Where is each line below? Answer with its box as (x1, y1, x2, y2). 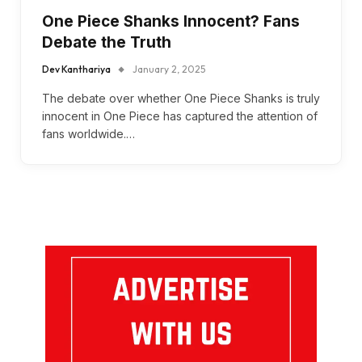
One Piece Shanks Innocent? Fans (42, 11, 300, 31)
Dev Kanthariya (42, 62, 111, 75)
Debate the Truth (42, 32, 171, 52)
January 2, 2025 (133, 62, 205, 75)
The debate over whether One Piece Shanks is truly (42, 90, 320, 105)
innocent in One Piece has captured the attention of (42, 108, 318, 123)
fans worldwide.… (42, 126, 135, 141)
